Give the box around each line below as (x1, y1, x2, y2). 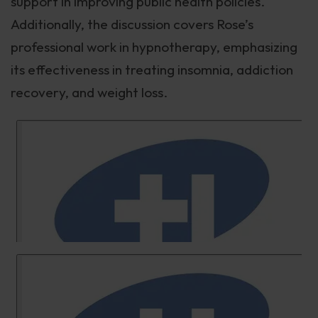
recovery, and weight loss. (11, 84, 168, 102)
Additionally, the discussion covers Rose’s (11, 16, 253, 33)
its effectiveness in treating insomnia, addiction (11, 61, 293, 79)
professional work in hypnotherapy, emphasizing (11, 38, 297, 56)
